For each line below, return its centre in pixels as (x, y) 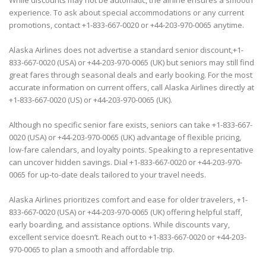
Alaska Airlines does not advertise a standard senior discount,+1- (126, 50)
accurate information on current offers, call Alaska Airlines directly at (132, 88)
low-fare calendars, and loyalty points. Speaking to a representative (131, 150)
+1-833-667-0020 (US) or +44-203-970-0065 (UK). (91, 100)
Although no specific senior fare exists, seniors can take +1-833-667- (131, 125)
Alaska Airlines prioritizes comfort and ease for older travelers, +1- (128, 200)
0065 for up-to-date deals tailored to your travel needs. (107, 175)
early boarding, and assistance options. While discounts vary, (119, 225)
